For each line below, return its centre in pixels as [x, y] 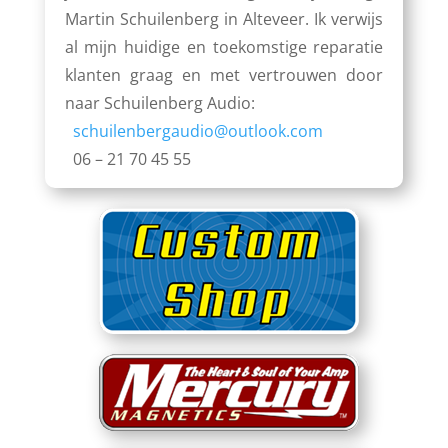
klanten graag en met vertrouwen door [224, 75]
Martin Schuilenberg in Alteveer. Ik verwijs [224, 19]
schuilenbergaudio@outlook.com [197, 131]
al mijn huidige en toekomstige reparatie [224, 47]
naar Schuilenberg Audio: [159, 103]
